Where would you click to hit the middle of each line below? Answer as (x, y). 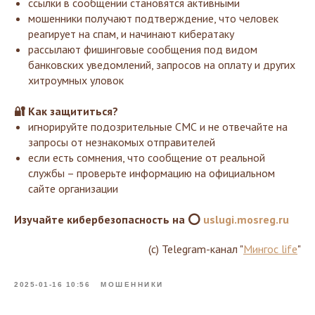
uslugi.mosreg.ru (246, 219)
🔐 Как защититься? (66, 111)
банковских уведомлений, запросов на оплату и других (162, 65)
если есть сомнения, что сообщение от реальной (147, 157)
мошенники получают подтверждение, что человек (153, 18)
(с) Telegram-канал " (196, 249)
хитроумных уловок (76, 80)
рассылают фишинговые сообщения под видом (143, 49)
